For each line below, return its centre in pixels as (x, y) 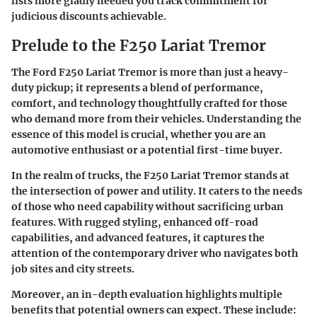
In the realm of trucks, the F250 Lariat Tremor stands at (150, 176)
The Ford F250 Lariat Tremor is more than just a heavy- (150, 73)
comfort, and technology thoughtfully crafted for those (149, 104)
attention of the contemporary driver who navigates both (155, 254)
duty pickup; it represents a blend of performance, (137, 88)
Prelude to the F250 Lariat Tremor (139, 45)
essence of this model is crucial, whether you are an (139, 135)
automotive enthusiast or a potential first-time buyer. (147, 150)
